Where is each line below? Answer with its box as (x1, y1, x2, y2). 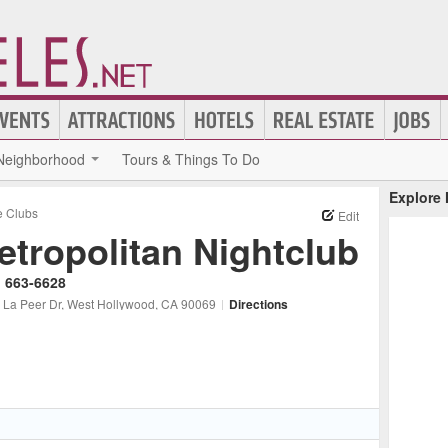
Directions (229, 295, 288, 313)
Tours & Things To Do (122, 149, 260, 169)
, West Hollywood (61, 295, 155, 312)
